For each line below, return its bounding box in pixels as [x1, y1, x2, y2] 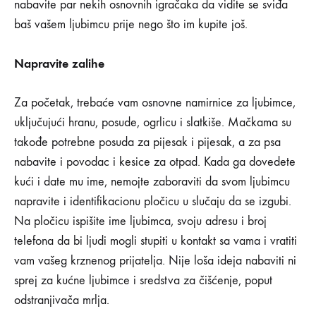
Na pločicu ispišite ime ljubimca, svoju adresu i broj [14, 214, 267, 229]
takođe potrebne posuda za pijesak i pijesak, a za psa [14, 135, 281, 150]
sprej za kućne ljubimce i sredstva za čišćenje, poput [14, 273, 272, 288]
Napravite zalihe [14, 56, 104, 72]
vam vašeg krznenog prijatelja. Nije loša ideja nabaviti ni [14, 253, 296, 269]
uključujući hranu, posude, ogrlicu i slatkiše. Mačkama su [14, 115, 291, 130]
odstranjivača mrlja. [14, 293, 109, 308]
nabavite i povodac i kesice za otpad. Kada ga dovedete [14, 154, 296, 170]
